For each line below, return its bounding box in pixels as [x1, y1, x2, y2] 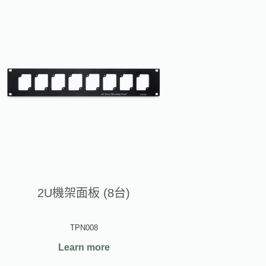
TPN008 [69, 223, 98, 233]
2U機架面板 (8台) [37, 186, 131, 200]
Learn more [58, 242, 110, 253]
